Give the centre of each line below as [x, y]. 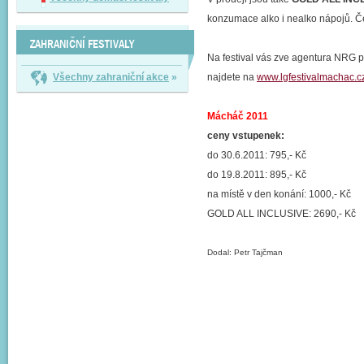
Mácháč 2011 [238, 116]
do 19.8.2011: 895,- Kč [257, 175]
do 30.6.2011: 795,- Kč [257, 155]
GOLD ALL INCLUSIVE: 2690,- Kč [282, 214]
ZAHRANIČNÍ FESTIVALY [82, 44]
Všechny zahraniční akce [111, 77]
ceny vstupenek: [246, 136]
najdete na [232, 77]
